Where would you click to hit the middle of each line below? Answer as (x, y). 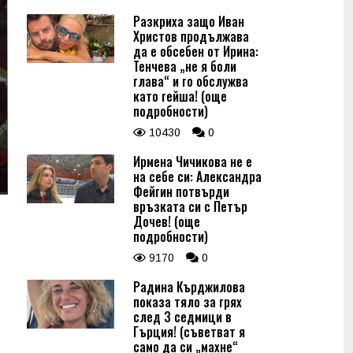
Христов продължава (191, 36)
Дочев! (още (167, 221)
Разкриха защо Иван (189, 21)
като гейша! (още (180, 96)
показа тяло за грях (188, 302)
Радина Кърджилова (189, 287)
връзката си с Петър (190, 206)
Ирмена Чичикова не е (193, 162)
